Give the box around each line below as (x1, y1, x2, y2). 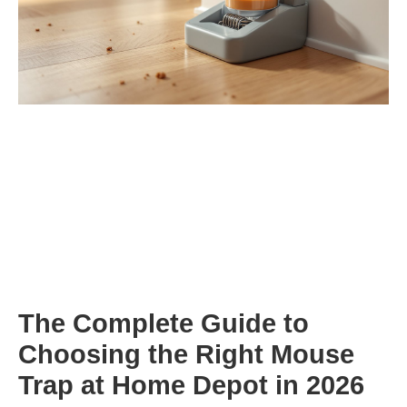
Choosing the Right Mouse (18, 340, 354, 370)
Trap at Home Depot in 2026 (18, 371, 364, 401)
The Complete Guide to (18, 309, 309, 339)
